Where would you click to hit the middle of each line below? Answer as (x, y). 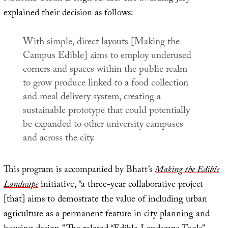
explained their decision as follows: (68, 14)
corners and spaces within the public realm (105, 70)
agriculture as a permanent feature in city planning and (106, 215)
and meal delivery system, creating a (92, 97)
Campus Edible (53, 56)
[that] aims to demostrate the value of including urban (105, 201)
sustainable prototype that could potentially (106, 111)
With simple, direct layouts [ (78, 42)
